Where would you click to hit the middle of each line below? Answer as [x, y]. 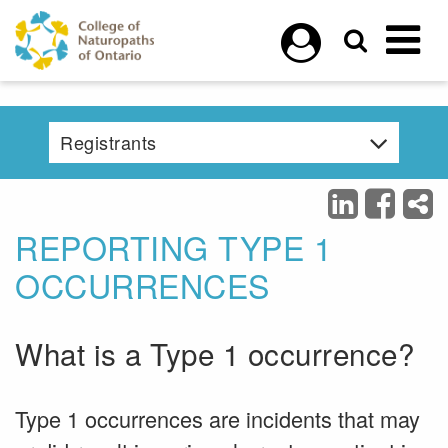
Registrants [108, 142]
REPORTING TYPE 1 [173, 247]
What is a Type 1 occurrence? [214, 353]
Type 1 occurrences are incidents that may [217, 418]
